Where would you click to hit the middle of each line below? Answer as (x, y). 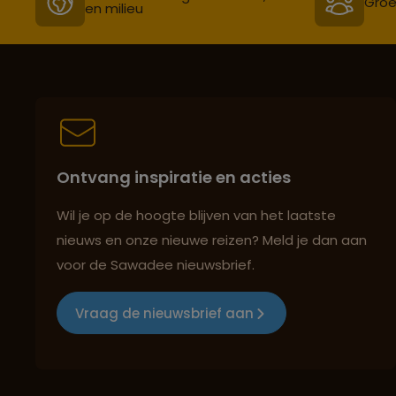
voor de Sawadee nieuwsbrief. (156, 265)
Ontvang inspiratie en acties (174, 178)
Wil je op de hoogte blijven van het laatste (196, 216)
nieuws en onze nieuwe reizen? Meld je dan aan (212, 240)
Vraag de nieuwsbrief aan (164, 313)
